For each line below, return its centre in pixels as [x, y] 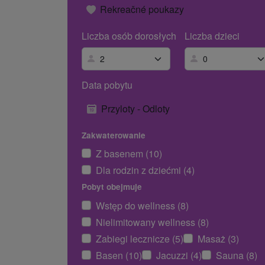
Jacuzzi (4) [179, 255]
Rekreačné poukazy [142, 9]
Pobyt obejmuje [112, 187]
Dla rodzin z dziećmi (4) [145, 170]
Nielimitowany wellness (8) [152, 222]
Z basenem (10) [129, 154]
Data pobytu [107, 85]
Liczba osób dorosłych [129, 36]
